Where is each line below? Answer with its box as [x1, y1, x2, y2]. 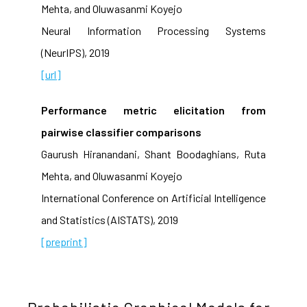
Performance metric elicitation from [41, 103, 266, 116]
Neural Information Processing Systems [41, 24, 266, 37]
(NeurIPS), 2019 [41, 46, 110, 59]
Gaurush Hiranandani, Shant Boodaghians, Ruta [41, 147, 266, 160]
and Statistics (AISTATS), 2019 [41, 213, 178, 226]
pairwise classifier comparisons [41, 125, 201, 138]
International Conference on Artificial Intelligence [41, 191, 266, 204]
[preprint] [41, 235, 87, 248]
